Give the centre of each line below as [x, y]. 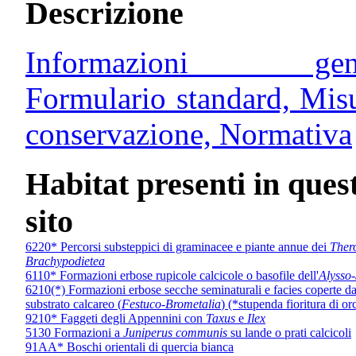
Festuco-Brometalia [171, 304]
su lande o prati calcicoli [289, 333]
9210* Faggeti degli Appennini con [116, 319]
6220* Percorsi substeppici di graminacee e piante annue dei [178, 247]
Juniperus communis [175, 333]
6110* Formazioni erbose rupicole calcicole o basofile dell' [172, 276]
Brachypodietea [65, 261]
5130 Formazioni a [74, 333]
